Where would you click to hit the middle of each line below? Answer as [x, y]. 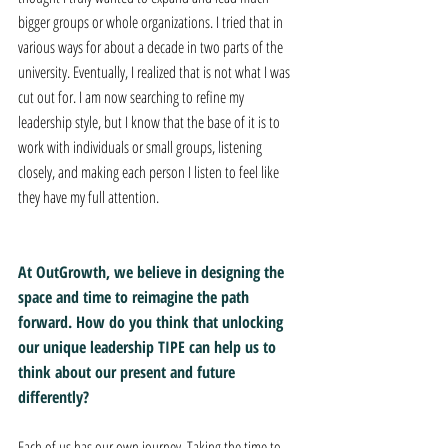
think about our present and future [128, 372]
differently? [53, 397]
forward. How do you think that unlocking [152, 322]
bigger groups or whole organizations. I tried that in [152, 22]
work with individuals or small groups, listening [141, 147]
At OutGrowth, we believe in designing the [153, 272]
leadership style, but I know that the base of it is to [150, 122]
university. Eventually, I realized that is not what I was [155, 72]
